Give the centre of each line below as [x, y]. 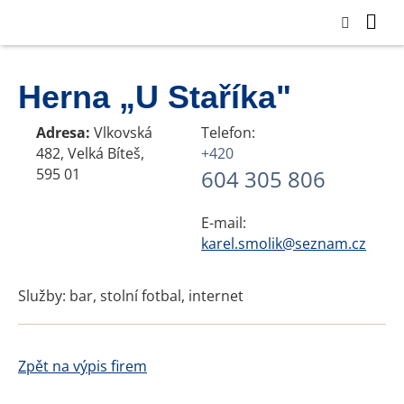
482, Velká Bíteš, [90, 153]
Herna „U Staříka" [155, 97]
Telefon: [229, 133]
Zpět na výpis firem [83, 366]
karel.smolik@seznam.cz [284, 243]
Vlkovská [121, 133]
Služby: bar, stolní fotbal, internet [131, 296]
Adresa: [63, 133]
